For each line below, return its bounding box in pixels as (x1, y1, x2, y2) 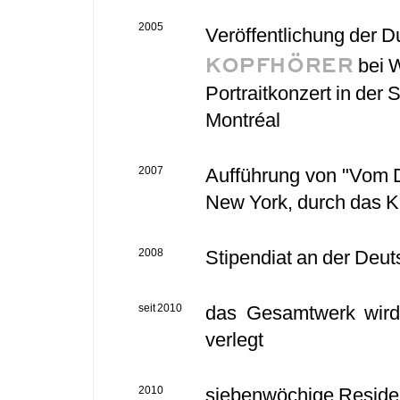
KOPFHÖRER (205, 48, 354, 75)
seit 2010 (138, 302, 182, 314)
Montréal (205, 109, 280, 131)
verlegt (205, 329, 263, 351)
